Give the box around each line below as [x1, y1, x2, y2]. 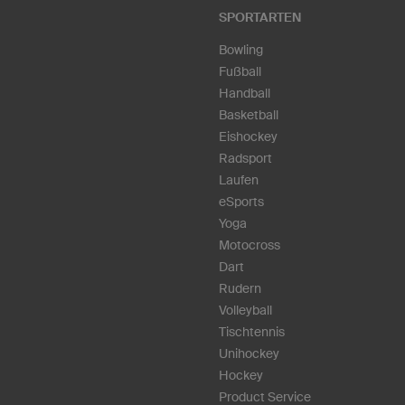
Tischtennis [219, 325, 285, 340]
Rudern [219, 281, 261, 297]
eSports [219, 194, 264, 210]
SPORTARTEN [219, 10, 301, 25]
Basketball [219, 108, 278, 123]
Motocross [219, 238, 280, 253]
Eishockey [219, 129, 278, 145]
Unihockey [219, 346, 279, 362]
